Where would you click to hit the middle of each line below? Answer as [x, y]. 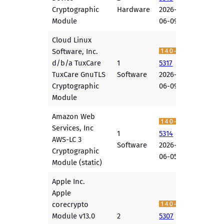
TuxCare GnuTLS [79, 75]
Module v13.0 [74, 216]
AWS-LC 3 [67, 140]
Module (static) [77, 163]
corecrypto [70, 205]
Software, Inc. [75, 52]
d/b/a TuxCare [77, 63]
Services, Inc [73, 128]
